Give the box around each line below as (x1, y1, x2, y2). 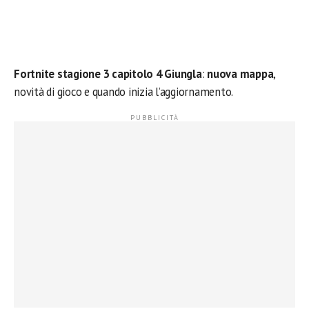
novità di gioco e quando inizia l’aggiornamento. (14, 84, 234, 99)
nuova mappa (204, 66, 274, 81)
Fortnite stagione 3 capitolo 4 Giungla (14, 66, 202, 81)
